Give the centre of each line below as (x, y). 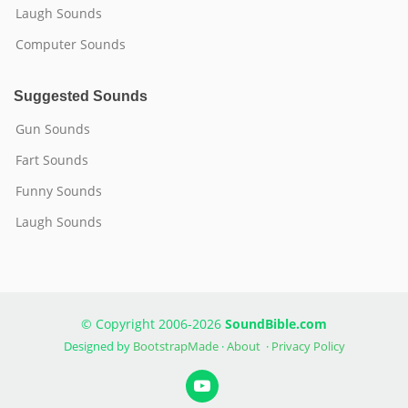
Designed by (98, 346)
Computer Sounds (71, 44)
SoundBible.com (276, 324)
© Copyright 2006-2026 (153, 324)
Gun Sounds (53, 129)
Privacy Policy (308, 346)
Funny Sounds (59, 191)
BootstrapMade (175, 346)
